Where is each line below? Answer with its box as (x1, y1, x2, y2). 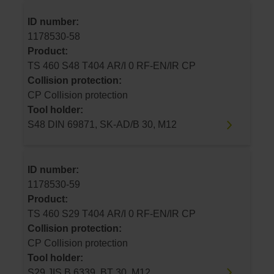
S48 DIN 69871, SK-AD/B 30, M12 (28, 119, 177, 130)
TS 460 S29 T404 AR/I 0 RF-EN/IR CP (136, 208, 196, 219)
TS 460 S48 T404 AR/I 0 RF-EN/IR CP (136, 61, 196, 72)
